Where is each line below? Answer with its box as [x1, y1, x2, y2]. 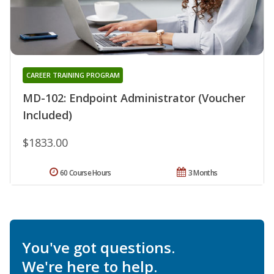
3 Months [188, 168, 218, 179]
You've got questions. [22, 237, 175, 258]
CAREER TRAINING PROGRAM [26, 70, 120, 80]
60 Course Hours [60, 168, 111, 179]
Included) [23, 108, 72, 123]
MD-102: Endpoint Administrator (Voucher [23, 91, 245, 106]
